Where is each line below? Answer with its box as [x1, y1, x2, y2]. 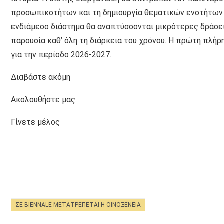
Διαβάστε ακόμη [11, 72, 70, 82]
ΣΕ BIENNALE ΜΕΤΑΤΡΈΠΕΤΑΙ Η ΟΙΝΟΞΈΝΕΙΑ [15, 201, 141, 208]
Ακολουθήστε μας [11, 95, 75, 105]
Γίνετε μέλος [11, 117, 60, 127]
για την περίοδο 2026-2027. [11, 50, 111, 60]
